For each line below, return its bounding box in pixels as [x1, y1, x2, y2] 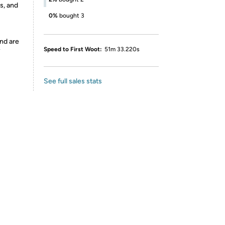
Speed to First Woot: [44, 46, 102, 53]
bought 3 [59, 12, 84, 19]
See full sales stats [44, 77, 102, 85]
